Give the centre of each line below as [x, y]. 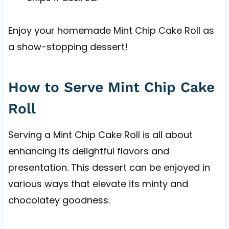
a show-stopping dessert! [68, 47]
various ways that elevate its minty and [98, 184]
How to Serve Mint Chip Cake [111, 87]
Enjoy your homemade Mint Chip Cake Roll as [111, 30]
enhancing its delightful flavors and [88, 151]
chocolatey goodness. [59, 200]
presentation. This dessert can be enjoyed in [109, 167]
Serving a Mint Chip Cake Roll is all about [100, 134]
